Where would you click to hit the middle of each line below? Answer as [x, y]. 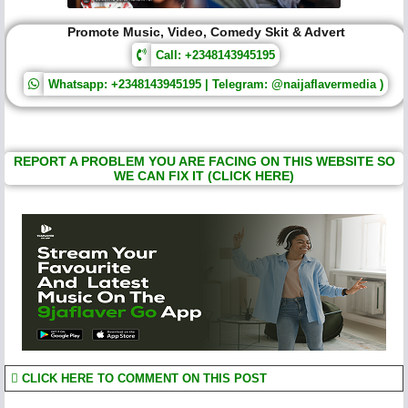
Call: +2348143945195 [215, 55]
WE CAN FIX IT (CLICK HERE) [204, 175]
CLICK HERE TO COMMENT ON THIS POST [143, 378]
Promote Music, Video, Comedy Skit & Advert [206, 31]
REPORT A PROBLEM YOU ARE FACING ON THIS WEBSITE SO [204, 161]
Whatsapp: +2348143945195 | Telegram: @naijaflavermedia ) [216, 84]
